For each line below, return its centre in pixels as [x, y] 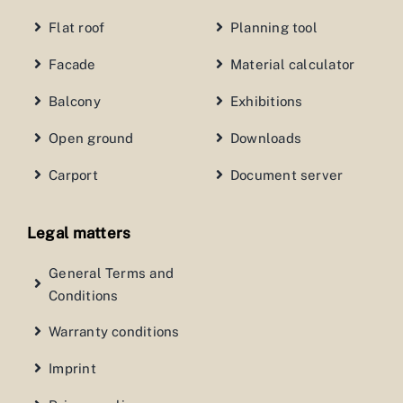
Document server [287, 175]
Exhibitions [266, 101]
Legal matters [79, 233]
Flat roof [77, 27]
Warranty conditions [114, 331]
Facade [72, 64]
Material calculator [292, 64]
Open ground [91, 138]
